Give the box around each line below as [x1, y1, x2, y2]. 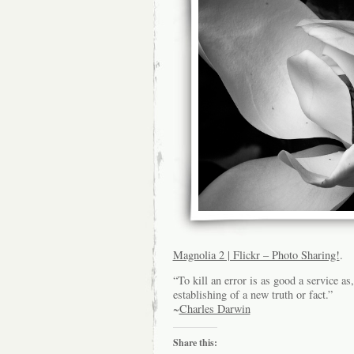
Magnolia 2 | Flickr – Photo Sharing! [172, 247, 340, 262]
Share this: [172, 336, 217, 350]
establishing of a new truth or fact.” [172, 286, 333, 302]
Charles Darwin [179, 300, 250, 316]
